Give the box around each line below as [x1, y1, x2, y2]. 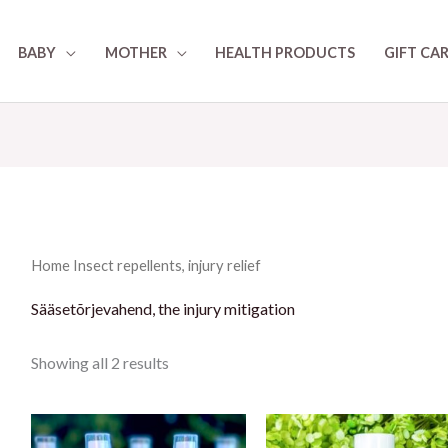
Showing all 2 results [30, 353, 169, 373]
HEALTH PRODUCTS [215, 43, 356, 61]
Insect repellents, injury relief [69, 256, 261, 275]
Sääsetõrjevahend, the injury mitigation [30, 299, 295, 319]
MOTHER [104, 43, 167, 61]
